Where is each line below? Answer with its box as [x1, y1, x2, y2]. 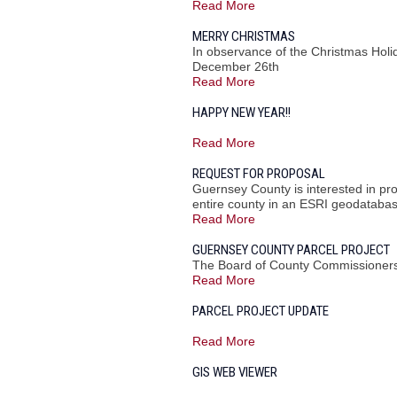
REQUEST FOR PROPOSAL [192, 166, 325, 182]
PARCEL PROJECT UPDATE [192, 303, 329, 319]
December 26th [192, 59, 279, 74]
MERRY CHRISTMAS [192, 28, 295, 44]
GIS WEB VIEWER [192, 364, 277, 380]
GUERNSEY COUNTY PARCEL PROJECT [192, 242, 390, 258]
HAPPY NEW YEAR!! [192, 105, 291, 121]
